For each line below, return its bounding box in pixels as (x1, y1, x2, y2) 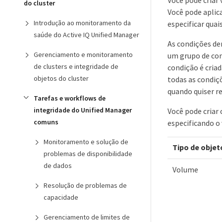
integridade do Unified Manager (34, 106, 132, 114)
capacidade (44, 193, 78, 202)
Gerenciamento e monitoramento (34, 50, 133, 59)
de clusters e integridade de (34, 62, 118, 71)
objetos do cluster (34, 74, 89, 83)
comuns (34, 117, 58, 126)
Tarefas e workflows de (34, 94, 106, 103)
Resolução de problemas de (44, 181, 127, 190)
